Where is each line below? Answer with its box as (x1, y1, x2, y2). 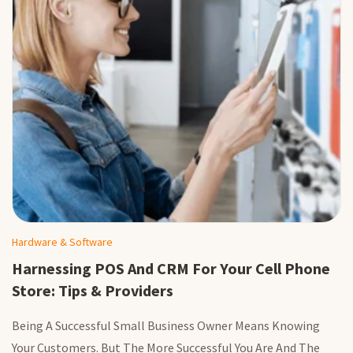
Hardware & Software (12, 234, 113, 249)
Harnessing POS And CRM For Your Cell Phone (12, 258, 330, 278)
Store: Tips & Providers (12, 280, 173, 300)
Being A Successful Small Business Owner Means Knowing (12, 317, 320, 333)
